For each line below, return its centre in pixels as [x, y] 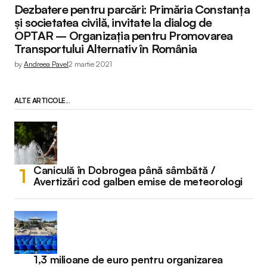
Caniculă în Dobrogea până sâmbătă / [124, 170]
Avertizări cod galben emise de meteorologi [138, 181]
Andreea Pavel [46, 64]
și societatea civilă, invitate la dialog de [113, 23]
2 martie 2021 [90, 64]
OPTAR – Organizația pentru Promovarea [124, 36]
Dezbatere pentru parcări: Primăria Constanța [132, 10]
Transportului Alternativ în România [105, 49]
